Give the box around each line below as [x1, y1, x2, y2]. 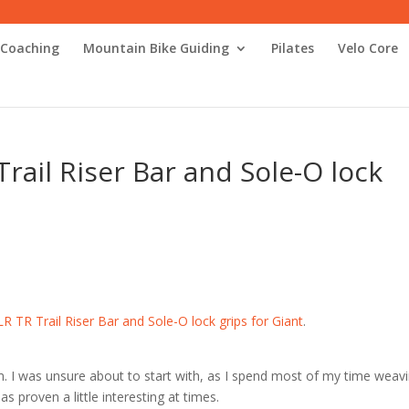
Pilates [271, 38, 314, 57]
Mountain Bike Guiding [83, 38, 229, 57]
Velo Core [338, 38, 398, 57]
